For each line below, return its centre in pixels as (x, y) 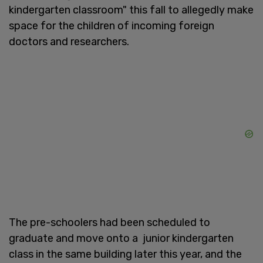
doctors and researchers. (69, 41)
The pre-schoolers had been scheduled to (109, 222)
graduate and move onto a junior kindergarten (121, 238)
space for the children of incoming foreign (112, 26)
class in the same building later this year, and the (125, 254)
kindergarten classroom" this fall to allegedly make (131, 10)
